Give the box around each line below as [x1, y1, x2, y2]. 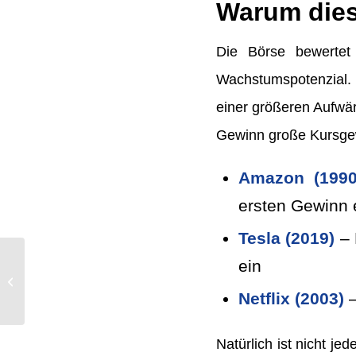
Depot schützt [28, 283, 92, 296]
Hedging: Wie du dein [28, 266, 126, 279]
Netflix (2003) [238, 289, 344, 308]
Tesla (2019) [238, 229, 335, 248]
